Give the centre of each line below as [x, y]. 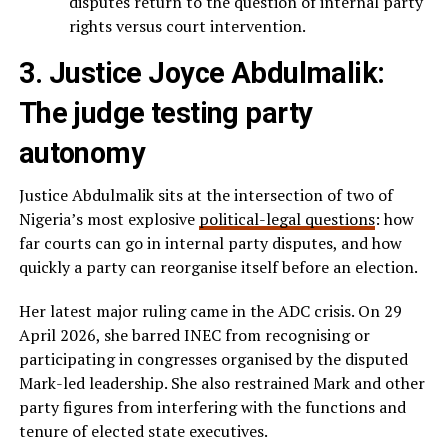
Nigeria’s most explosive [108, 219]
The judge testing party [165, 113]
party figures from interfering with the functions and [212, 407]
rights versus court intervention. [187, 26]
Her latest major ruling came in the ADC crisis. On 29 [210, 311]
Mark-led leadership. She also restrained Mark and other [221, 383]
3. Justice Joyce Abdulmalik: [201, 73]
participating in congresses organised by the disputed [213, 359]
